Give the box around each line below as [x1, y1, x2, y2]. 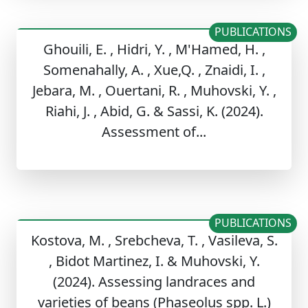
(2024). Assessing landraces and [53, 272, 255, 291]
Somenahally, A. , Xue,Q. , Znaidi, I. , [43, 60, 265, 80]
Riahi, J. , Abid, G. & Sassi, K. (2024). [45, 102, 263, 121]
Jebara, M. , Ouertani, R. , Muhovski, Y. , [32, 81, 276, 100]
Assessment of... [102, 122, 206, 142]
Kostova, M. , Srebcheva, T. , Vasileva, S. [30, 231, 278, 250]
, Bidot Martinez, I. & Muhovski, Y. [48, 252, 260, 271]
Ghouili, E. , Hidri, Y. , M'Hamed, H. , [43, 40, 265, 59]
